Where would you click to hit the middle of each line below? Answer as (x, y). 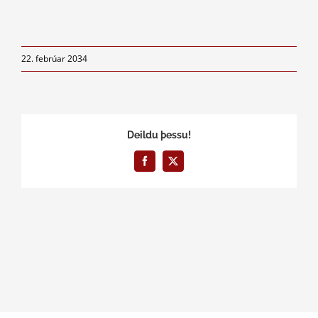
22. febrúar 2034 (54, 59)
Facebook (163, 165)
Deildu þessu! (159, 135)
